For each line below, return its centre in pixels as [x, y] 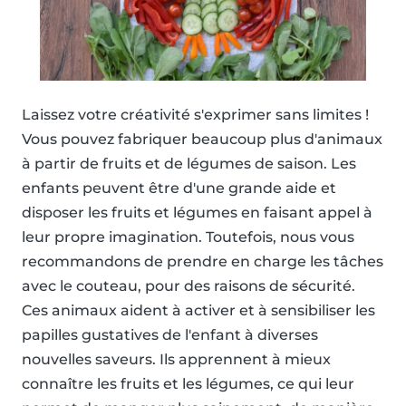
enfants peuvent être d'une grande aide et [179, 188]
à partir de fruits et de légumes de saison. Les [189, 163]
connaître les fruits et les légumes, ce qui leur [188, 383]
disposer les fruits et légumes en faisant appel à [197, 212]
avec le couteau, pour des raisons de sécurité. [188, 285]
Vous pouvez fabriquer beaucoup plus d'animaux [202, 139]
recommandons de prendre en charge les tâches [203, 261]
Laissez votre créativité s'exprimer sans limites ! [195, 114]
